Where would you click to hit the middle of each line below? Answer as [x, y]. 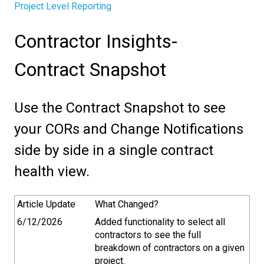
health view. [52, 171]
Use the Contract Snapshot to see [120, 108]
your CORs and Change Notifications [129, 129]
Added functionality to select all [160, 222]
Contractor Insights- [96, 42]
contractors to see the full [148, 235]
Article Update [46, 204]
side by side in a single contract [114, 150]
